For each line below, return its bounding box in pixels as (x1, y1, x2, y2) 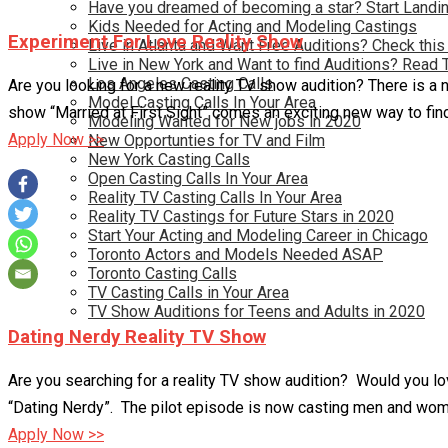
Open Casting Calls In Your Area (88, 169, 308, 188)
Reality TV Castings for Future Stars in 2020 (88, 207, 394, 226)
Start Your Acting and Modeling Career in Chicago (88, 226, 428, 245)
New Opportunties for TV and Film (88, 131, 325, 150)
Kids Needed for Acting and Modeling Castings (88, 17, 417, 36)
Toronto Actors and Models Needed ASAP (88, 245, 383, 264)
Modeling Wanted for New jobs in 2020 (88, 112, 361, 131)
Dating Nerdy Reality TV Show (8, 326, 266, 349)
